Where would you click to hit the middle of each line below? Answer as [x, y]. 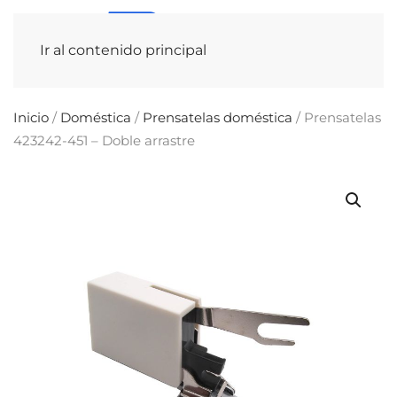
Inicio [31, 117]
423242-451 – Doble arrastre [104, 140]
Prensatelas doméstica [218, 117]
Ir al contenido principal [123, 50]
